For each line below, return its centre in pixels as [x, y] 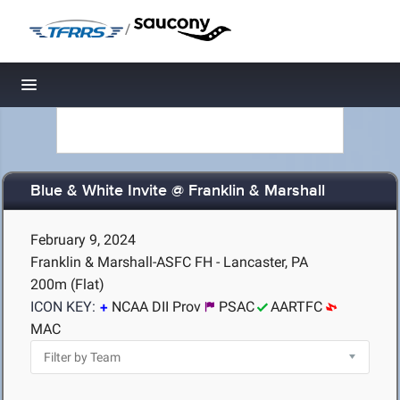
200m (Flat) [67, 284]
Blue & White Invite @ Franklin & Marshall [178, 192]
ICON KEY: [63, 307]
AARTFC [296, 307]
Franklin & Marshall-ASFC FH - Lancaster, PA [169, 262]
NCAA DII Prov [156, 307]
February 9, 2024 [83, 240]
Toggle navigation [90, 90]
